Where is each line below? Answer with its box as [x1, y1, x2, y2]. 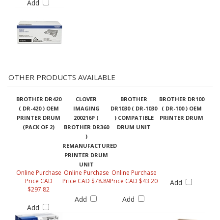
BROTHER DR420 [16, 90, 61, 98]
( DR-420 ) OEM [18, 99, 59, 107]
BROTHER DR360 [63, 118, 109, 126]
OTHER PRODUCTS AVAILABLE [8, 67, 115, 77]
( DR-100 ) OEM [161, 99, 202, 107]
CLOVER [76, 90, 97, 98]
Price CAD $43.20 [110, 171, 158, 180]
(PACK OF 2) [23, 118, 55, 126]
